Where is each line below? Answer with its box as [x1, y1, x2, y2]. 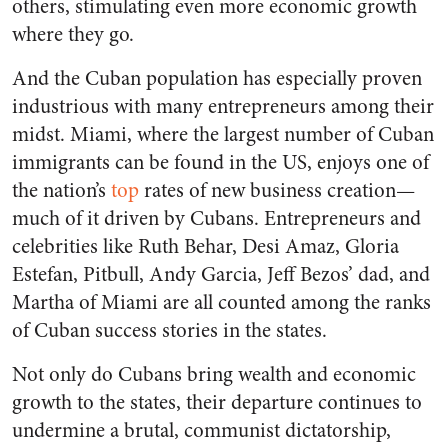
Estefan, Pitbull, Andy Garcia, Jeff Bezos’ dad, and [12, 260, 430, 290]
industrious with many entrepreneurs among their [12, 92, 434, 122]
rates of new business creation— [139, 176, 415, 206]
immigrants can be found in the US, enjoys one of [12, 148, 429, 178]
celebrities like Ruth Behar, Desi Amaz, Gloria [12, 232, 399, 262]
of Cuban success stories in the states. [12, 316, 327, 346]
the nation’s [12, 176, 111, 206]
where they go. [12, 20, 134, 50]
